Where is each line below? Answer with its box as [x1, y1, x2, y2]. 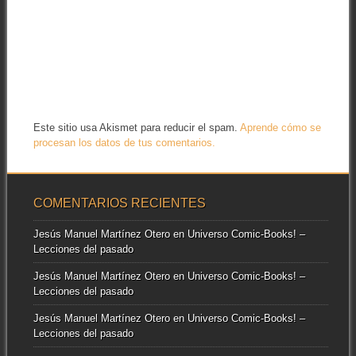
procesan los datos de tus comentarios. [33, 136, 215, 149]
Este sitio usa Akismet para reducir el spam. [33, 121, 240, 133]
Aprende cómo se [239, 121, 321, 133]
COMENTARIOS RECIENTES [33, 196, 206, 211]
